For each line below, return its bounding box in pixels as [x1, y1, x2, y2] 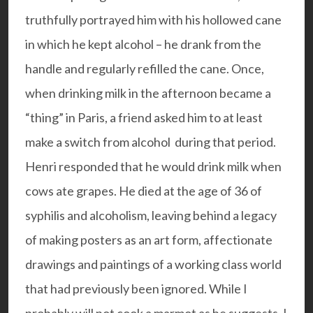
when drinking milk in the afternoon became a [25, 85, 271, 101]
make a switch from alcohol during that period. [25, 134, 276, 150]
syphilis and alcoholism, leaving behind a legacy [25, 208, 277, 224]
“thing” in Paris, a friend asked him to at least [25, 110, 263, 126]
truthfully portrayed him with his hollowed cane [25, 12, 282, 28]
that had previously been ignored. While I [25, 281, 247, 297]
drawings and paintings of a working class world [25, 256, 282, 272]
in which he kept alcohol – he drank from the [25, 36, 261, 52]
